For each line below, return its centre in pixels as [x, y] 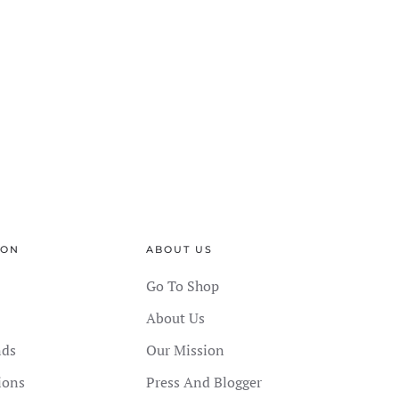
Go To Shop [182, 286]
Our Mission [185, 350]
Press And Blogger [204, 383]
